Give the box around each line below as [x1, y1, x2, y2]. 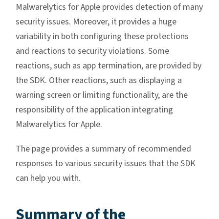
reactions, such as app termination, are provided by [16, 60, 201, 72]
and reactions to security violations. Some [16, 45, 169, 58]
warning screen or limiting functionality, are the [16, 89, 188, 102]
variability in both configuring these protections [16, 30, 189, 43]
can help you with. [16, 172, 81, 185]
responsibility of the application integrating [16, 104, 173, 116]
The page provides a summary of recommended [16, 143, 191, 155]
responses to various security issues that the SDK [16, 157, 196, 170]
